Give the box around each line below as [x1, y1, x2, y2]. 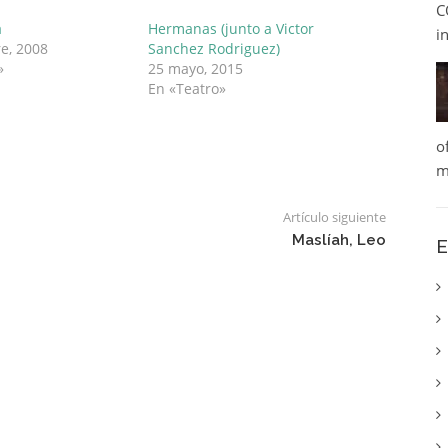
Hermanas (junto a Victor [148, 19, 315, 38]
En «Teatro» [148, 79, 227, 98]
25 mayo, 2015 [148, 59, 244, 78]
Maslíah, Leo [291, 231, 386, 249]
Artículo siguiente [282, 208, 386, 226]
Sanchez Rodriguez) [148, 39, 281, 58]
